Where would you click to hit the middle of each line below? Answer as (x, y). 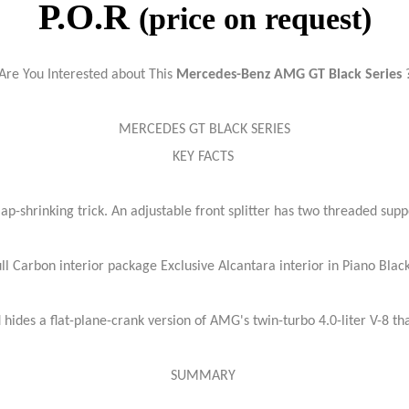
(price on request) (255, 19)
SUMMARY (204, 376)
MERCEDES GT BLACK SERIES (204, 130)
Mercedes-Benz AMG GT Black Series (288, 75)
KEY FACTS (204, 157)
